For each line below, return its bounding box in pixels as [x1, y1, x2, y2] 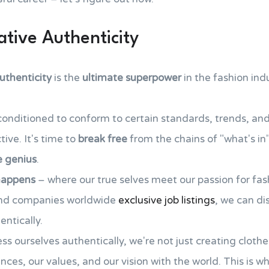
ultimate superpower [82, 71, 181, 84]
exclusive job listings [118, 194, 215, 207]
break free [78, 133, 127, 145]
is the [52, 71, 82, 84]
